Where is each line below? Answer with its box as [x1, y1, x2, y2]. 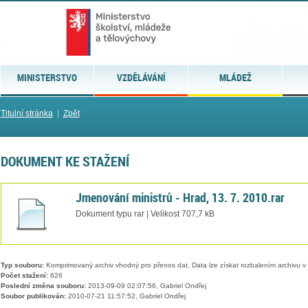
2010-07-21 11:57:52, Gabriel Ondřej [65, 292, 186, 300]
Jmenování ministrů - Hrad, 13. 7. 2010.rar [75, 188, 285, 206]
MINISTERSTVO [16, 71, 77, 84]
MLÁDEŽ [219, 71, 252, 84]
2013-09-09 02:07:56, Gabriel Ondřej [85, 282, 206, 290]
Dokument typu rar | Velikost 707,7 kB [75, 209, 214, 218]
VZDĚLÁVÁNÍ [116, 71, 166, 84]
